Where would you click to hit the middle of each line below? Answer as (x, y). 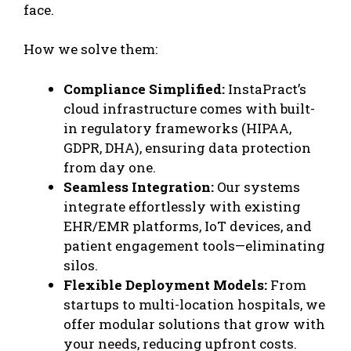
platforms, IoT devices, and (221, 226)
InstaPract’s (266, 89)
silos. (81, 265)
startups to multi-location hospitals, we (194, 304)
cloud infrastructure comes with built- (189, 108)
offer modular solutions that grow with (194, 324)
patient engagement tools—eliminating (194, 245)
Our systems (257, 186)
